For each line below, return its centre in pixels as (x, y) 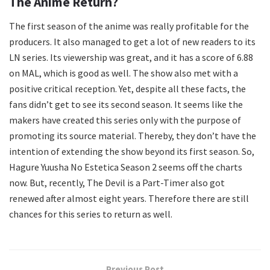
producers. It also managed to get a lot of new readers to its (132, 42)
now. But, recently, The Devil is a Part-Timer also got (117, 183)
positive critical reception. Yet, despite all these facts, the (127, 89)
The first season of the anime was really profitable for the (129, 26)
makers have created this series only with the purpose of (125, 120)
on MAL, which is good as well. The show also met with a (124, 73)
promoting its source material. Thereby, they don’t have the (133, 136)
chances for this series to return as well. (91, 214)
